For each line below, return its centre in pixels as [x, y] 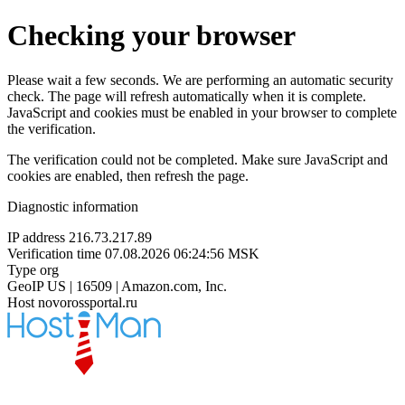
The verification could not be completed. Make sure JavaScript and [198, 159]
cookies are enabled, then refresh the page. [128, 175]
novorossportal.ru [88, 302]
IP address [36, 237]
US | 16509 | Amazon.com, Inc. [137, 286]
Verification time [54, 253]
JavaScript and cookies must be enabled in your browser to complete [202, 112]
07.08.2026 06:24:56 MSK [182, 253]
